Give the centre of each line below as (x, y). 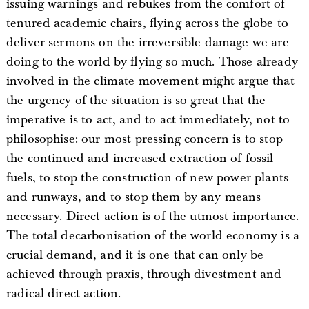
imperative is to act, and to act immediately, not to (148, 119)
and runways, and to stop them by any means (133, 197)
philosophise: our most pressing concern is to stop (144, 139)
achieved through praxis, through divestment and (144, 274)
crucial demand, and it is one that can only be (135, 255)
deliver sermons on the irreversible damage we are (147, 42)
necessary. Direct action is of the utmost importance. (152, 216)
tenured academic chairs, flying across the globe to (147, 23)
